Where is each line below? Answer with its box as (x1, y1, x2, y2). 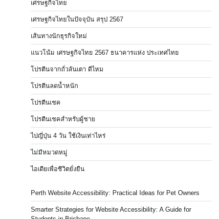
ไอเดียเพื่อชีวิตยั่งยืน (31, 165, 85, 173)
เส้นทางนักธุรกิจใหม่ (31, 32, 87, 40)
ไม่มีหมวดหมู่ (31, 148, 67, 156)
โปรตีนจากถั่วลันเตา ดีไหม (31, 65, 104, 73)
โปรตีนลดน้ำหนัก (31, 82, 78, 89)
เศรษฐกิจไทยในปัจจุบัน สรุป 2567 (31, 15, 123, 23)
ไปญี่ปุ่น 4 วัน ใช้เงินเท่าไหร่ (31, 131, 106, 139)
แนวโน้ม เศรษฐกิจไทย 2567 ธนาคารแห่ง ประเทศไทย (31, 48, 179, 56)
